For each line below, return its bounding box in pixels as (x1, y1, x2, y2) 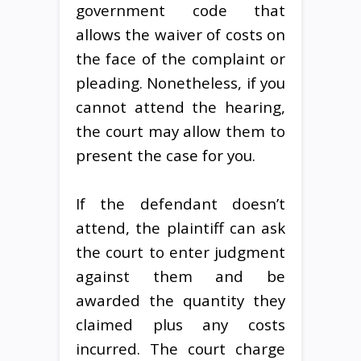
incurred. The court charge (76, 338, 285, 359)
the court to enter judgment (76, 241, 285, 262)
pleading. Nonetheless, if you (76, 72, 285, 93)
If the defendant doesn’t (76, 193, 285, 214)
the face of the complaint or (76, 48, 285, 68)
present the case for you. (76, 144, 255, 165)
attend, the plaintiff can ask (76, 217, 285, 238)
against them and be (76, 265, 285, 286)
